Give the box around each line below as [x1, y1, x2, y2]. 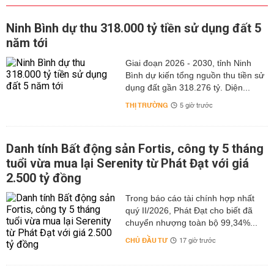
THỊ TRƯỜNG [125, 99, 168, 112]
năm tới [6, 35, 48, 50]
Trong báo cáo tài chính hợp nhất [125, 193, 254, 203]
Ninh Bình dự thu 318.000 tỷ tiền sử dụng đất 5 [6, 21, 261, 35]
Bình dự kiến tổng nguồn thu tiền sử [125, 70, 264, 80]
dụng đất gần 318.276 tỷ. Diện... [125, 83, 250, 92]
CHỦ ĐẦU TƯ [125, 234, 168, 247]
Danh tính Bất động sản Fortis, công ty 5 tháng [6, 141, 264, 156]
